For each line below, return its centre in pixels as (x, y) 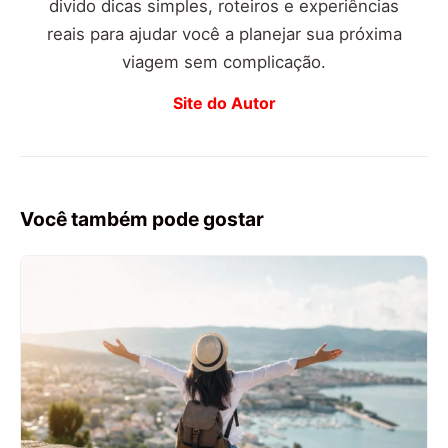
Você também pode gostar (142, 219)
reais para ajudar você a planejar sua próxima (224, 34)
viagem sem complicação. (224, 62)
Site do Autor (224, 103)
